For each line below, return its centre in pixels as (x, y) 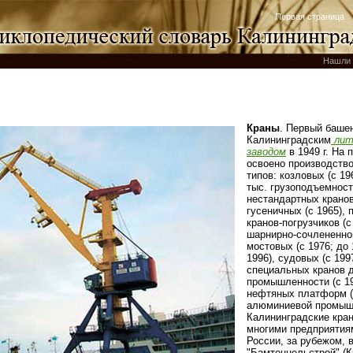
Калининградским (289, 140)
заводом (266, 152)
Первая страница (310, 17)
